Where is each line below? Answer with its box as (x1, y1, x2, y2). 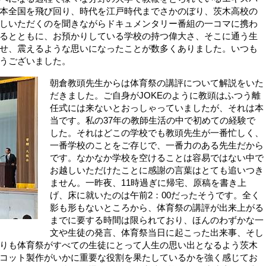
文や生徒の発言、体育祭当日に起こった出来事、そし (50, 227, 264, 237)
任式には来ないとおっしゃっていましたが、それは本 (50, 102, 264, 113)
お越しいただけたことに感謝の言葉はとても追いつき (50, 164, 264, 175)
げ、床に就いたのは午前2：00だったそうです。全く (50, 189, 260, 200)
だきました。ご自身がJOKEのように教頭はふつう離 (50, 90, 261, 100)
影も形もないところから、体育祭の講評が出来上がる (50, 202, 264, 213)
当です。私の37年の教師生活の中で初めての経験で (50, 115, 255, 125)
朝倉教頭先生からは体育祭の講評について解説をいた (50, 77, 264, 88)
